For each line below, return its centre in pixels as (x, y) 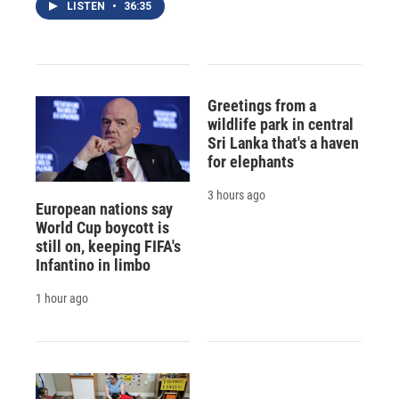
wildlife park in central (280, 124)
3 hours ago (236, 195)
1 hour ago (62, 298)
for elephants (250, 161)
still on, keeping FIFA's (108, 246)
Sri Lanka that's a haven (283, 142)
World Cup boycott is (102, 227)
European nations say (104, 208)
